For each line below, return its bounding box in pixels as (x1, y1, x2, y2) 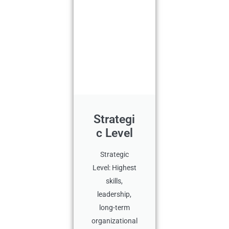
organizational (91, 217, 138, 225)
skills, (106, 177, 123, 185)
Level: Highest (92, 164, 136, 172)
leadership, (97, 190, 132, 198)
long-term (99, 203, 130, 212)
